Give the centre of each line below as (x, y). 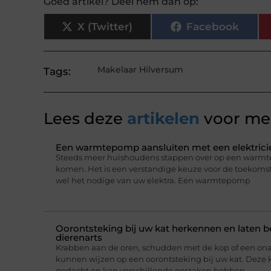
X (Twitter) (105, 26)
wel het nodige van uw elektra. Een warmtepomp (153, 180)
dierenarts (79, 238)
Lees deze (83, 119)
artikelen (161, 119)
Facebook (212, 26)
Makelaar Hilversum (140, 70)
